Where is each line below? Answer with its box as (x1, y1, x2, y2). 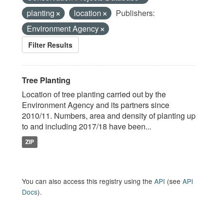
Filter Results (28, 40, 73, 50)
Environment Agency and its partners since (22, 99, 169, 110)
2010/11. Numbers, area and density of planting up (22, 110, 196, 121)
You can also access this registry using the (22, 176, 154, 186)
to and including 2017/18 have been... (22, 121, 151, 132)
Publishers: (116, 7, 155, 18)
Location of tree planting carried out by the (22, 89, 166, 100)
